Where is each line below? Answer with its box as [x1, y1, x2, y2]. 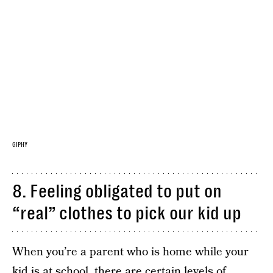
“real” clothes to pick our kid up [12, 202, 241, 224]
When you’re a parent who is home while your [12, 243, 249, 260]
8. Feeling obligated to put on [12, 180, 222, 202]
